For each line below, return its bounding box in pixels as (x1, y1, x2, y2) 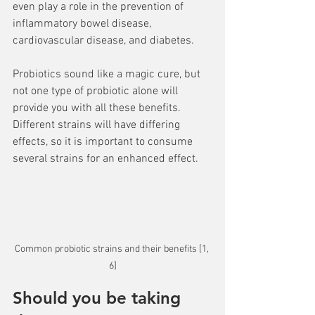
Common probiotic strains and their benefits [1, (14, 243, 211, 256)
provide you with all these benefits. (13, 101, 184, 115)
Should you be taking (13, 288, 186, 309)
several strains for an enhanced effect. (13, 152, 198, 166)
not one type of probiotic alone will (13, 84, 181, 98)
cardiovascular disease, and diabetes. (13, 34, 197, 48)
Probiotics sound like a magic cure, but (13, 67, 203, 82)
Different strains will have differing (13, 118, 183, 132)
